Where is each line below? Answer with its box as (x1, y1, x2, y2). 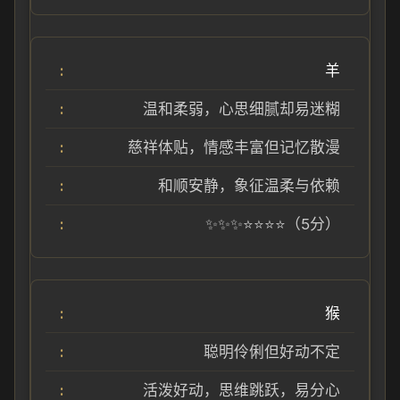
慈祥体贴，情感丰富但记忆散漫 (128, 138, 340, 156)
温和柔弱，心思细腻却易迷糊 (143, 100, 340, 118)
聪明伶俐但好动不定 (204, 343, 340, 361)
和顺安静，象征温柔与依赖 (158, 177, 340, 195)
